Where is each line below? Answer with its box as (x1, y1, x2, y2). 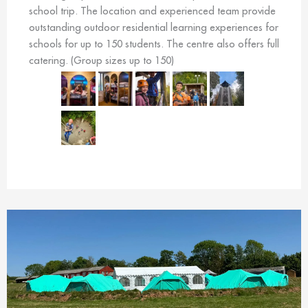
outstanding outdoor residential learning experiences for (29, 20, 278, 34)
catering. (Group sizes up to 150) (29, 53, 174, 67)
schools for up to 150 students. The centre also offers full (29, 36, 279, 50)
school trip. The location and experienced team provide (29, 3, 276, 17)
